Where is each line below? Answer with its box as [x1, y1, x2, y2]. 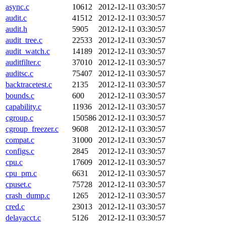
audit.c [6, 14, 27, 22]
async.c [6, 3, 29, 11]
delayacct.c [6, 213, 41, 222]
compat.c [6, 136, 34, 144]
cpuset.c [6, 180, 31, 189]
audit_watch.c [6, 47, 50, 55]
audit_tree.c [6, 36, 42, 44]
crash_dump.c [6, 191, 50, 200]
